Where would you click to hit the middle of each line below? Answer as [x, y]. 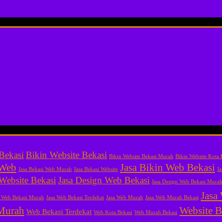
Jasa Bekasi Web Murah [45, 169]
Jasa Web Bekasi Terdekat [75, 197]
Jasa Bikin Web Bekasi [167, 167]
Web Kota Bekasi [113, 212]
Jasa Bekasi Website [96, 169]
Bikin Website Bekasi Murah [141, 156]
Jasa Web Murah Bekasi [172, 197]
